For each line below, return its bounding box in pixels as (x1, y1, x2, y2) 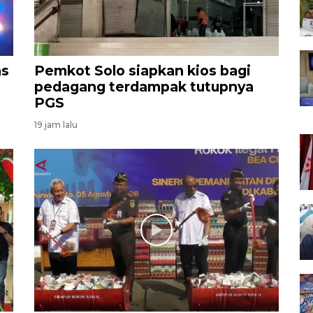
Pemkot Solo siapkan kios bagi (34, 61, 251, 79)
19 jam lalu (34, 119, 78, 130)
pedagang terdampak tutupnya (34, 78, 254, 95)
